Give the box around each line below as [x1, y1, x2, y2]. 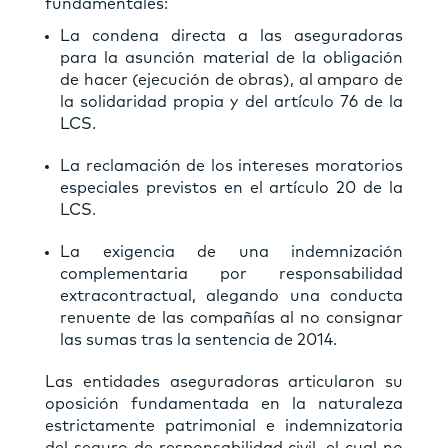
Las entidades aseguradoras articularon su [45, 373, 403, 390]
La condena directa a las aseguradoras [60, 27, 403, 44]
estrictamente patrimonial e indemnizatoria [45, 417, 403, 434]
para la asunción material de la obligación [60, 49, 403, 66]
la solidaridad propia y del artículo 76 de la [60, 93, 403, 110]
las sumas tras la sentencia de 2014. [60, 331, 337, 348]
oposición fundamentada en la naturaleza [45, 395, 403, 412]
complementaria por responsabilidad [60, 265, 403, 282]
